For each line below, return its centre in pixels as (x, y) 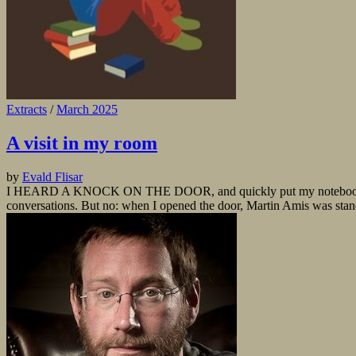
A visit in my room (82, 143)
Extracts (27, 110)
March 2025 (87, 110)
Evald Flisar (52, 177)
